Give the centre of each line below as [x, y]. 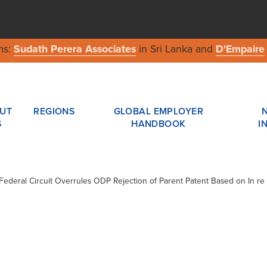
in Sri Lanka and [176, 49]
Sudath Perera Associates [74, 49]
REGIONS [54, 111]
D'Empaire [240, 49]
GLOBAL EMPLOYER [159, 111]
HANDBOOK [159, 124]
